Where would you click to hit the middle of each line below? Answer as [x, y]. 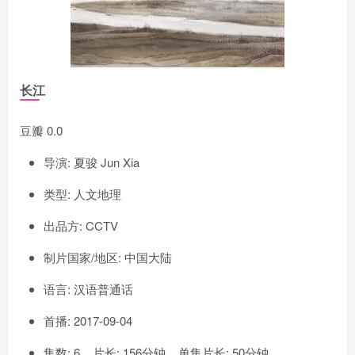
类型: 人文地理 [82, 193]
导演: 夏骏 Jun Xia [92, 162]
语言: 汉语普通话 [88, 288]
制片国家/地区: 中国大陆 [108, 257]
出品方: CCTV [81, 225]
